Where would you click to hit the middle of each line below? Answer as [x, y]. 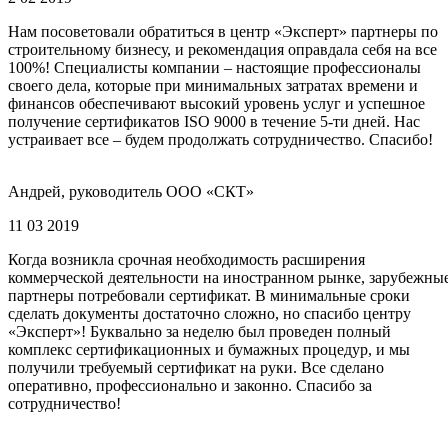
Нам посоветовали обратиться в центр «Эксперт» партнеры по [223, 32]
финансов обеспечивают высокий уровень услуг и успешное [216, 104]
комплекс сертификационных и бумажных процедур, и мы [209, 350]
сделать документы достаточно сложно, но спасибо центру [209, 314]
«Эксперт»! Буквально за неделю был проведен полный [199, 332]
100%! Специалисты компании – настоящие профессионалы [214, 68]
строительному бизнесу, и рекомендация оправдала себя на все [222, 50]
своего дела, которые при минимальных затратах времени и [213, 86]
